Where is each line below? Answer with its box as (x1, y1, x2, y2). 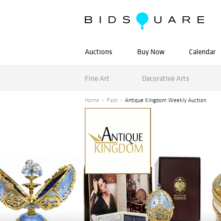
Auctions (85, 47, 112, 56)
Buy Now (137, 47, 164, 56)
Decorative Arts (142, 73, 189, 83)
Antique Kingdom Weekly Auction (125, 97, 206, 104)
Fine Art (85, 73, 110, 83)
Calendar (189, 47, 216, 56)
